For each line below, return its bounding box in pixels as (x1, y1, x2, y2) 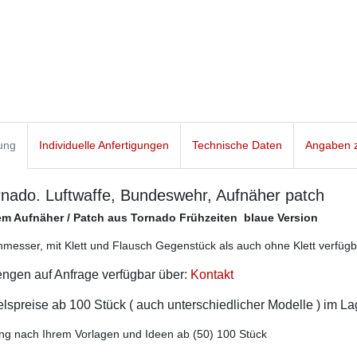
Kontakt (190, 268, 233, 282)
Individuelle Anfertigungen (39, 139, 169, 152)
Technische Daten (192, 139, 282, 152)
